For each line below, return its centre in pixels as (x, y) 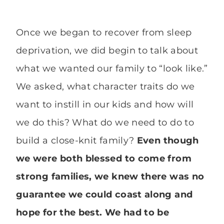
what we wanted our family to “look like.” (112, 69)
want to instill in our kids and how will (105, 105)
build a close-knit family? (76, 141)
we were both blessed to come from (104, 159)
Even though (168, 141)
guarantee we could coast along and (104, 195)
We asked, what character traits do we (105, 87)
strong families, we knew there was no (110, 177)
